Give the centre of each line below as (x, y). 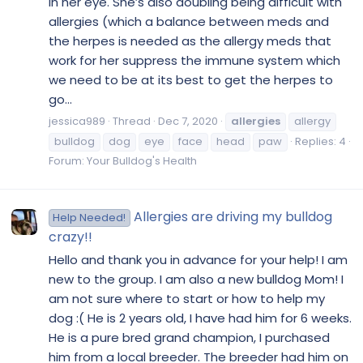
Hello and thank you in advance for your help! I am (198, 259)
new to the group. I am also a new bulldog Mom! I (196, 279)
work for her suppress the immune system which (194, 60)
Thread (132, 121)
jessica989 (77, 121)
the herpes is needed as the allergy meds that (190, 41)
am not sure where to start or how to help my (187, 298)
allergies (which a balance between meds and (189, 21)
